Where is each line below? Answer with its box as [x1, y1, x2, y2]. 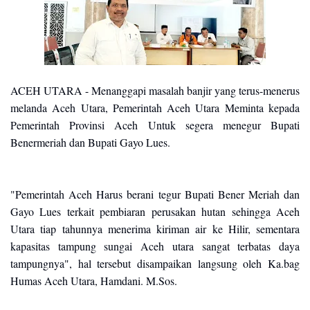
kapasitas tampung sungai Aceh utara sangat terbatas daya [10, 239, 300, 253]
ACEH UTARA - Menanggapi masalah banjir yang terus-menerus [10, 83, 300, 98]
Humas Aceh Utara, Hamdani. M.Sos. [10, 273, 177, 288]
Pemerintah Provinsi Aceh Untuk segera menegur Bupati [10, 118, 300, 132]
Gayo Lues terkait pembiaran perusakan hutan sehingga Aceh [10, 204, 300, 219]
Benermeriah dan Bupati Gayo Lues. [10, 135, 170, 149]
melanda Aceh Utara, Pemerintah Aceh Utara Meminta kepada [10, 100, 300, 115]
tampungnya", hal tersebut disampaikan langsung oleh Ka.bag [10, 256, 300, 271]
